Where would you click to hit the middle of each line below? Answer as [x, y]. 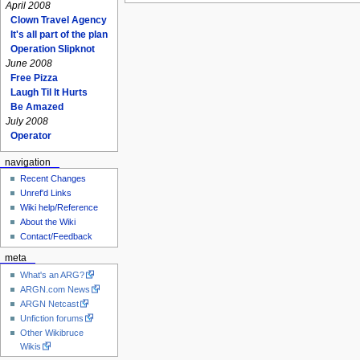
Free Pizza [35, 78]
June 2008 [29, 64]
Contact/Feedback [57, 237]
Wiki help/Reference [59, 208]
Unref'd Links [46, 193]
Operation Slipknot [53, 49]
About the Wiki [48, 222]
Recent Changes [53, 179]
